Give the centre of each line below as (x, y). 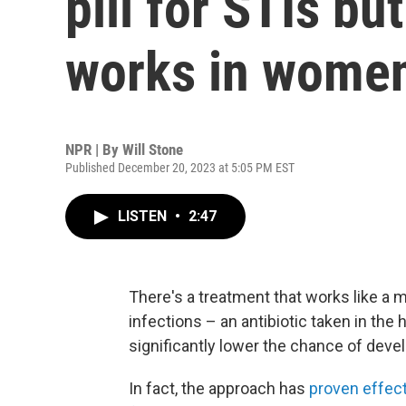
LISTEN (144, 216)
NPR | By (94, 150)
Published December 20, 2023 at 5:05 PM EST (180, 168)
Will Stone (153, 150)
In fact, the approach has (219, 388)
